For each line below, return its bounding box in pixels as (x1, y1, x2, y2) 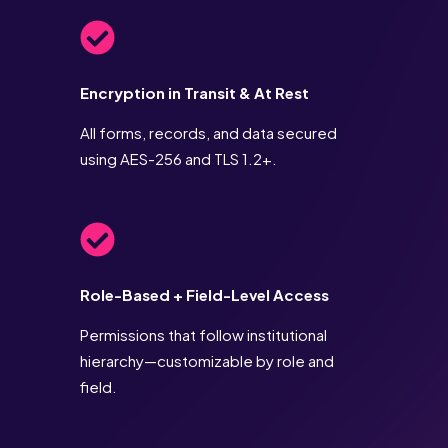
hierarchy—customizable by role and (80, 351, 334, 371)
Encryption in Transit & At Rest (80, 83, 309, 103)
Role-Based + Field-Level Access (80, 285, 329, 305)
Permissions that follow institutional (80, 325, 327, 345)
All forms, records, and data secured (80, 123, 337, 143)
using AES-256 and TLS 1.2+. (80, 149, 277, 169)
